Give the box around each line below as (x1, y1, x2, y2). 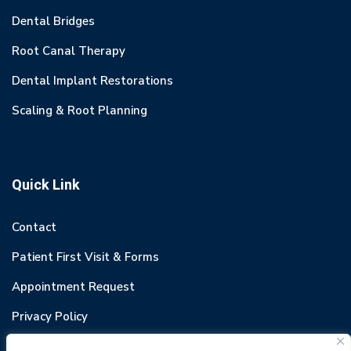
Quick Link (12, 175, 80, 197)
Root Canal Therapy (12, 43, 125, 60)
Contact (12, 219, 56, 236)
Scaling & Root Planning (12, 103, 147, 119)
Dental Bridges (12, 13, 95, 30)
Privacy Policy (12, 309, 88, 325)
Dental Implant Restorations (12, 73, 173, 89)
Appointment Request (12, 279, 135, 295)
